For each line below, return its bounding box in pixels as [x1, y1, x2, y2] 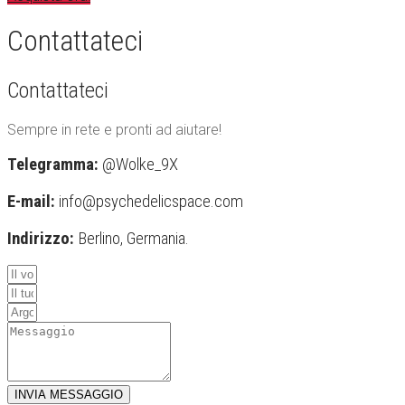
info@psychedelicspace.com [55, 192, 243, 212]
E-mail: [7, 192, 55, 212]
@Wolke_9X [99, 155, 178, 175]
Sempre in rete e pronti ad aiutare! [7, 120, 221, 138]
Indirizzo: [7, 228, 74, 249]
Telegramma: [7, 155, 99, 175]
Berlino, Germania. [74, 228, 189, 249]
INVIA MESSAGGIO [14, 388, 123, 402]
